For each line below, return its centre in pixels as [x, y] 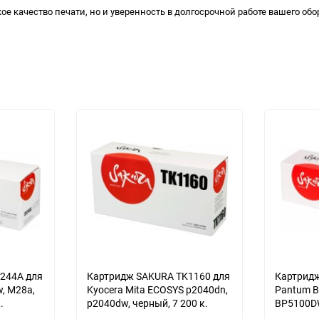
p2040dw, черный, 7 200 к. [147, 303]
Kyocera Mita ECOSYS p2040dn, [157, 289]
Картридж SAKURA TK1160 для [158, 276]
